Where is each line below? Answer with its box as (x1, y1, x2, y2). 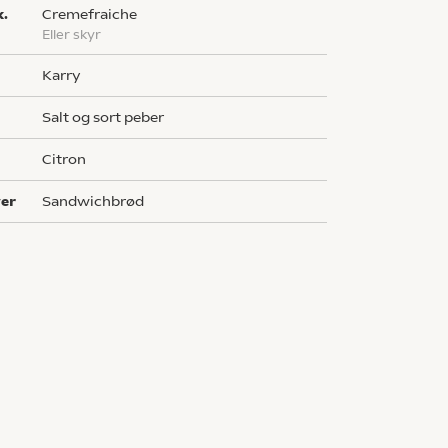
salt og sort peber (51, 109, 165, 126)
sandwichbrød (51, 193, 145, 210)
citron (52, 151, 87, 168)
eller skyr (50, 27, 102, 42)
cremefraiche (52, 6, 138, 23)
